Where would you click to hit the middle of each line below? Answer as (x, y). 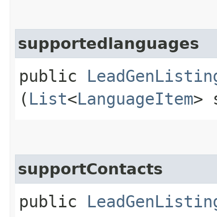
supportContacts (90, 169)
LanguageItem (135, 99)
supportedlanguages (108, 43)
